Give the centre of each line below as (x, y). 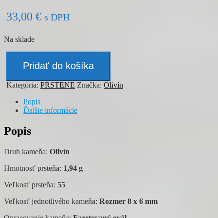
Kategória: (23, 85)
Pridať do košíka (58, 65)
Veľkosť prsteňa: (31, 184)
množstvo (21, 55)
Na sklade (19, 39)
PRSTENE (58, 85)
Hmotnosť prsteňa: (33, 168)
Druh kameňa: (27, 151)
